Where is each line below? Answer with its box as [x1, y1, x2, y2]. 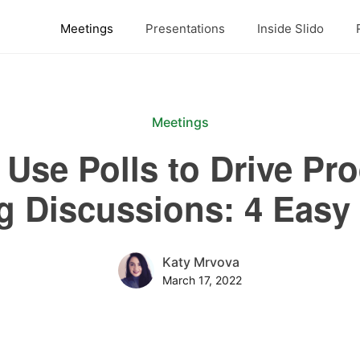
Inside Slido [256, 20, 324, 36]
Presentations [145, 20, 225, 36]
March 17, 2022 [162, 273, 242, 287]
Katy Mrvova [162, 254, 239, 270]
